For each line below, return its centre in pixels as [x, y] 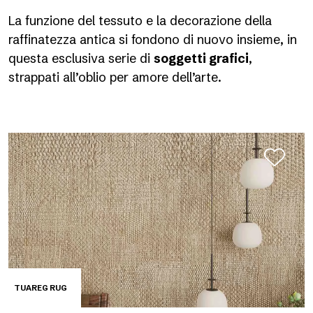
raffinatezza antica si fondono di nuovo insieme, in [153, 39]
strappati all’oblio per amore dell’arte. [115, 77]
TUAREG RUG [41, 288]
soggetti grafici [201, 58]
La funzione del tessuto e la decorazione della [140, 21]
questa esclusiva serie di [81, 58]
